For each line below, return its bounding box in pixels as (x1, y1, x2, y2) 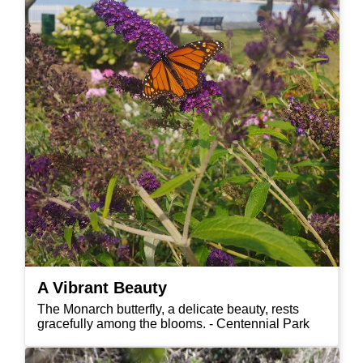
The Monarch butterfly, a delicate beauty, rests (37, 302, 299, 317)
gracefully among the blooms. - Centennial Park (37, 317, 310, 331)
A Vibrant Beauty (37, 279, 167, 297)
